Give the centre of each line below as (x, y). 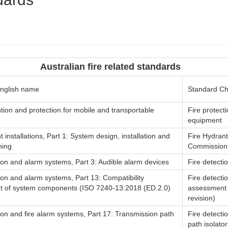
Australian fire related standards (110, 67)
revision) (202, 198)
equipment (205, 120)
